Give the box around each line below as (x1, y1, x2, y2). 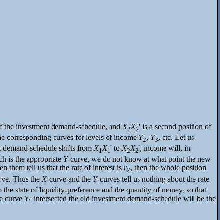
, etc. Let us (158, 133, 194, 142)
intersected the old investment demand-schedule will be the (32, 194, 216, 203)
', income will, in (138, 144, 190, 153)
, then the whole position (130, 164, 206, 172)
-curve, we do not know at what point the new (68, 155, 211, 164)
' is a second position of (139, 122, 211, 131)
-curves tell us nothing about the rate (97, 174, 209, 183)
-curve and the (47, 174, 93, 183)
